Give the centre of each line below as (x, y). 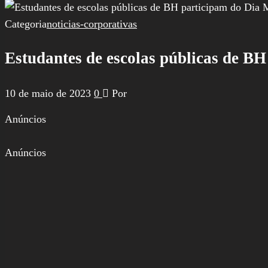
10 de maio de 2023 (49, 93)
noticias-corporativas (92, 24)
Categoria (26, 24)
